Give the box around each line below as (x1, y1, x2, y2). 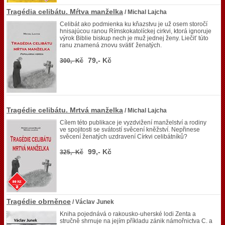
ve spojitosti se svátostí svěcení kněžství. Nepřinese (60, 126, 200, 133)
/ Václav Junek (71, 198, 114, 205)
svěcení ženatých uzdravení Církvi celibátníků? (60, 133, 187, 140)
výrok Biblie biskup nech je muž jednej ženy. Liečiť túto (60, 35, 208, 42)
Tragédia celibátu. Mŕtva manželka (7, 8, 123, 16)
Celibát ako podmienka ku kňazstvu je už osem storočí (60, 21, 207, 28)
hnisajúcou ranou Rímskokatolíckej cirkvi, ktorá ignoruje (60, 28, 211, 35)
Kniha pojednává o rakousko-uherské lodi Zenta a (60, 210, 196, 217)
